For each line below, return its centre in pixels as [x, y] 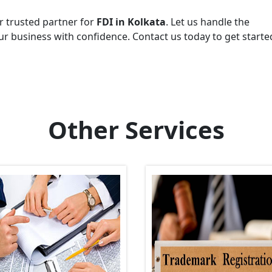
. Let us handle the [208, 22]
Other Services [136, 129]
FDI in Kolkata [131, 22]
